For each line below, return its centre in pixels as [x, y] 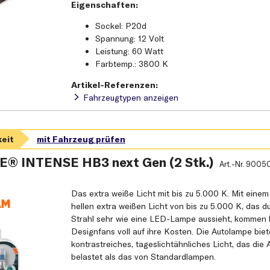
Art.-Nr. [232, 164]
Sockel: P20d [121, 26]
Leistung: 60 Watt [130, 52]
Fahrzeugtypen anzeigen [131, 98]
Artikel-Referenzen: [115, 85]
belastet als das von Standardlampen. [144, 257]
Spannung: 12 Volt [130, 39]
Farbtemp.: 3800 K [132, 64]
